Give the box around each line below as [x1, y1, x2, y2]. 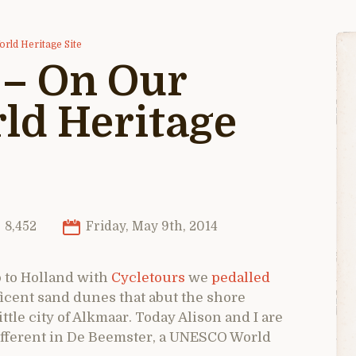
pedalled [208, 269, 270, 285]
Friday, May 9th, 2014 [82, 219, 218, 234]
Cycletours [108, 269, 185, 285]
